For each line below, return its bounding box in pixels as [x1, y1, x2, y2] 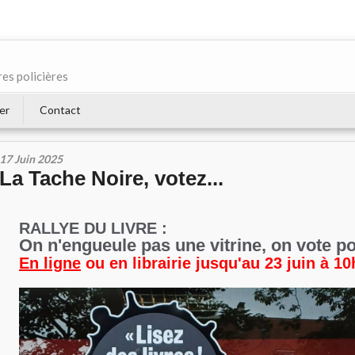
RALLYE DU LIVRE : [19, 219, 167, 237]
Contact [40, 103, 81, 116]
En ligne [19, 254, 81, 272]
